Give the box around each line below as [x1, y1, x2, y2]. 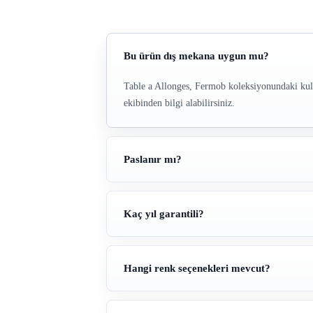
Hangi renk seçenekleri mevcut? [124, 262, 270, 274]
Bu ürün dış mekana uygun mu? [124, 50, 269, 61]
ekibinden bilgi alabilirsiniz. [124, 98, 235, 109]
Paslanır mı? [124, 153, 182, 165]
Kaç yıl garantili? [124, 208, 204, 219]
